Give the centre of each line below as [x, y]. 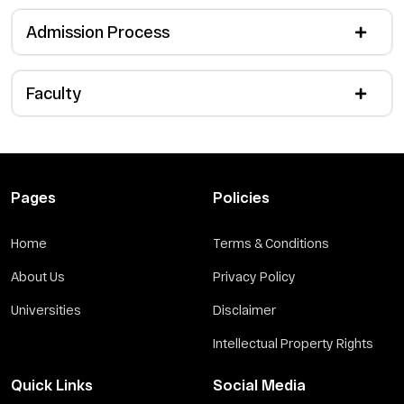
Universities [46, 310]
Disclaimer [244, 310]
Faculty [54, 93]
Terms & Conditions [271, 243]
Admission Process [98, 32]
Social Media [259, 385]
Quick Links [52, 385]
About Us [38, 276]
